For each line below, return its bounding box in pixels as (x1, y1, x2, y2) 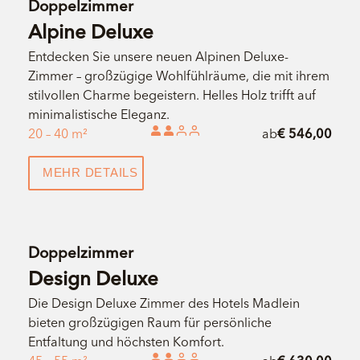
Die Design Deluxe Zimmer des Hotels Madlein (27, 294, 300, 311)
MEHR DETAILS (42, 166, 138, 180)
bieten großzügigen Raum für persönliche (27, 313, 272, 330)
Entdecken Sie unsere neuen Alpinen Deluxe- (27, 47, 288, 64)
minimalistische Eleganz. (27, 105, 170, 122)
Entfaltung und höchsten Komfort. (27, 333, 224, 350)
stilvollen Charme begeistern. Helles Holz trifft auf (27, 86, 316, 103)
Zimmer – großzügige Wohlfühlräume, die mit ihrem (27, 67, 329, 84)
